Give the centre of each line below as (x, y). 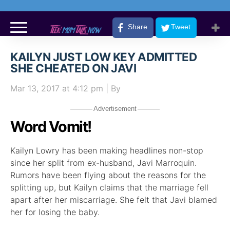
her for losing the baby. (55, 212)
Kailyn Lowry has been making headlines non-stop (107, 150)
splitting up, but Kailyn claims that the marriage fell (109, 187)
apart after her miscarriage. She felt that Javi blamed (114, 200)
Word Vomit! (51, 127)
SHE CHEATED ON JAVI (73, 68)
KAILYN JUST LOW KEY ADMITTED (104, 57)
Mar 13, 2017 (35, 88)
